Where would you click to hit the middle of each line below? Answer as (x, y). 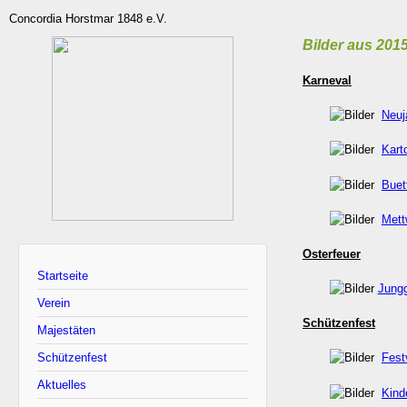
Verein (54, 303)
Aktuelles (62, 384)
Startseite (63, 275)
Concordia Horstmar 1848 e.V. (88, 18)
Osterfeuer (331, 253)
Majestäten (66, 330)
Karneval (327, 80)
